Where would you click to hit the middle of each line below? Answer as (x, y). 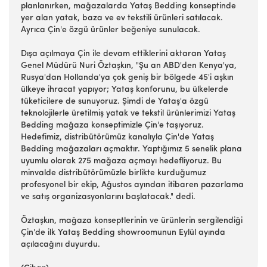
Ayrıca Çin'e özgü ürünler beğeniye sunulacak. (111, 30)
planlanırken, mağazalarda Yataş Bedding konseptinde (128, 6)
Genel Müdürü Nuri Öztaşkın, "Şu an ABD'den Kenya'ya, (129, 66)
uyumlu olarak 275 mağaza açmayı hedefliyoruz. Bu (121, 161)
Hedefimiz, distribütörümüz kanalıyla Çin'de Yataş (117, 137)
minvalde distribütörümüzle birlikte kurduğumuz (114, 173)
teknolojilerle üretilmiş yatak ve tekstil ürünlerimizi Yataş (128, 114)
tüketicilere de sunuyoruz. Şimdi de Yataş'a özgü (115, 102)
